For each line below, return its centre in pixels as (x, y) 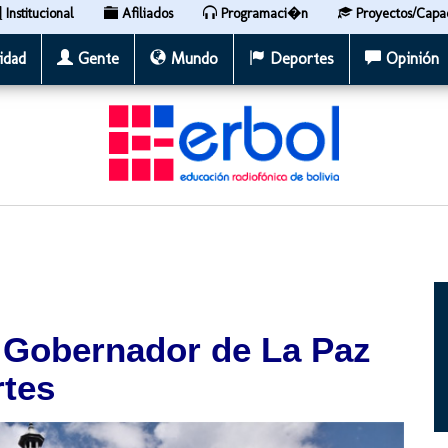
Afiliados (145, 13)
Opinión (410, 58)
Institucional (38, 13)
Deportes (299, 58)
